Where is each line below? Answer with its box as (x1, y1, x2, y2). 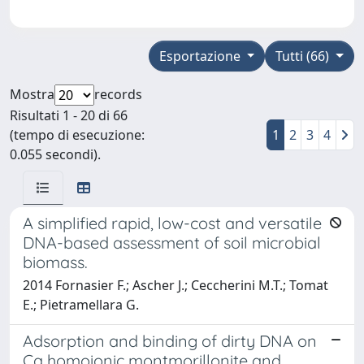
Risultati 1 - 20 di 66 (10, 106, 128, 124)
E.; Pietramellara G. (23, 295, 139, 314)
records (94, 84, 142, 103)
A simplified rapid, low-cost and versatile (23, 212, 322, 233)
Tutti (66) (275, 46, 333, 65)
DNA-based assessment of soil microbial (23, 232, 321, 253)
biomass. (23, 251, 88, 272)
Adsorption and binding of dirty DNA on (23, 330, 317, 351)
